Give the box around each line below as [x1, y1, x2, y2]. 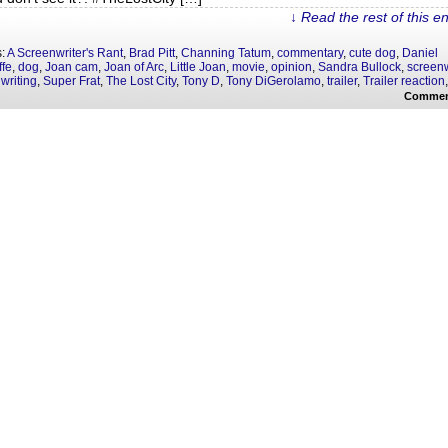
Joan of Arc [104, 60, 164, 74]
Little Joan [170, 60, 226, 74]
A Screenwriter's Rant [7, 46, 123, 60]
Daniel [402, 46, 438, 60]
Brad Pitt [129, 46, 175, 60]
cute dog [349, 46, 396, 60]
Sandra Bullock [318, 60, 401, 74]
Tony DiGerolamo [226, 74, 321, 88]
